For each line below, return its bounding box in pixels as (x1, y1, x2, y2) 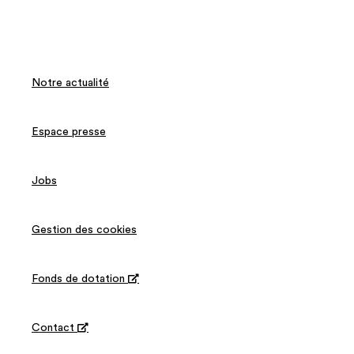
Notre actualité (32, 77, 109, 88)
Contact (32, 322, 77, 333)
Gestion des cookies (32, 224, 137, 235)
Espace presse (32, 126, 106, 137)
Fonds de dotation (32, 273, 128, 284)
